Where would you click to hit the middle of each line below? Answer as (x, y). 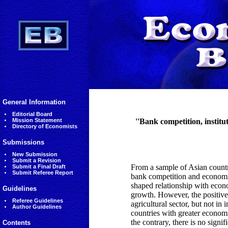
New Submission (35, 154)
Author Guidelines (37, 207)
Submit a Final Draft (39, 166)
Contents (17, 223)
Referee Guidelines (37, 201)
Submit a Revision (36, 160)
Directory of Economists (45, 126)
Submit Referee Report (42, 173)
